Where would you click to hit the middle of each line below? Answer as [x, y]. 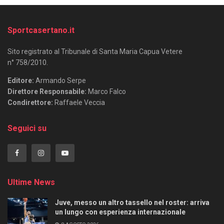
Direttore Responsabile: [47, 92]
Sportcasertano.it [41, 30]
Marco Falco [106, 92]
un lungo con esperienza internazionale [120, 212]
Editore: [21, 81]
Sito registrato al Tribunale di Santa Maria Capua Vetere [95, 52]
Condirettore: [30, 103]
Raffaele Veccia [79, 103]
